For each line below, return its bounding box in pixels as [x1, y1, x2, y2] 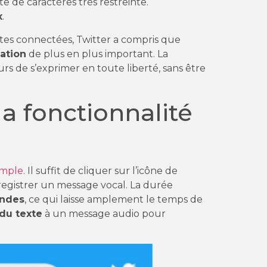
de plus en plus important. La [26, 48, 168, 60]
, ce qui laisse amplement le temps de [24, 194, 203, 206]
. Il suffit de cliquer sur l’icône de [23, 165, 178, 177]
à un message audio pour [42, 208, 166, 220]
